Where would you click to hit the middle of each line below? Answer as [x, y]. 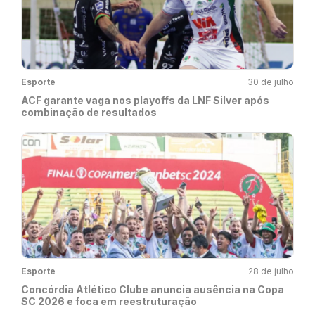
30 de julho [271, 82]
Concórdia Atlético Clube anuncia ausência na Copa [153, 290]
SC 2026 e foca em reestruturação [109, 302]
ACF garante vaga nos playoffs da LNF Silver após [145, 101]
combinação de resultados [89, 112]
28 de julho [271, 271]
